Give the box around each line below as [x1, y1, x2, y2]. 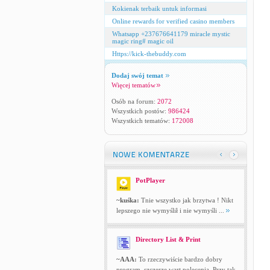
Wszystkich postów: [111, 107, 168, 115]
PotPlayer [135, 177, 165, 184]
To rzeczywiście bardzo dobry [136, 256, 222, 263]
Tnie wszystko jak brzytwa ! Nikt [139, 196, 233, 204]
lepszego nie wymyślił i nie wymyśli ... [116, 207, 226, 214]
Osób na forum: [111, 98, 157, 105]
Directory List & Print [135, 236, 201, 243]
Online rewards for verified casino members [111, 17, 234, 25]
